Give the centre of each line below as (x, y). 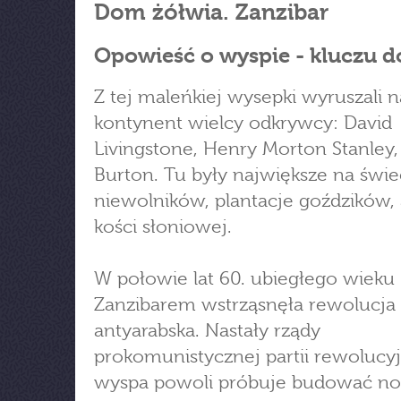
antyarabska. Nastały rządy (207, 330)
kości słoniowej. (163, 226)
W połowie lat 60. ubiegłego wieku (244, 278)
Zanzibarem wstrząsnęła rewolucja (245, 304)
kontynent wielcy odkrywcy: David (243, 123)
